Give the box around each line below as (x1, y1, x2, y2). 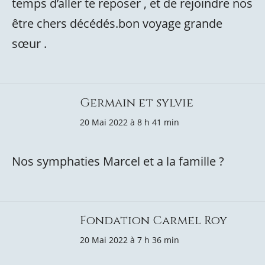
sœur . (12, 35, 47, 51)
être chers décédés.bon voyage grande (12, 15, 222, 31)
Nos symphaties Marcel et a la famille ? (12, 153, 224, 169)
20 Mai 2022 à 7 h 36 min (80, 234, 179, 245)
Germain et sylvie (80, 95, 193, 111)
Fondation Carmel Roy (80, 212, 227, 228)
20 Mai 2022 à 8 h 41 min (80, 117, 179, 128)
